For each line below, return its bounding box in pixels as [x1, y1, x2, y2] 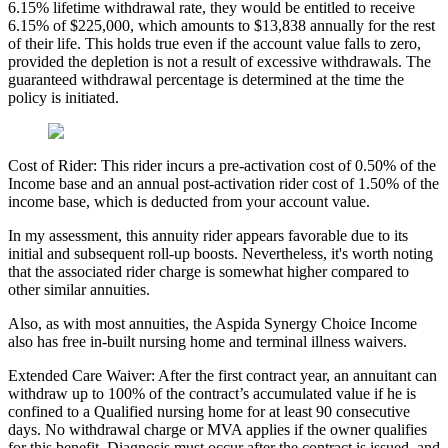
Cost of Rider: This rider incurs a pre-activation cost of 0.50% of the [8, 157, 436, 175]
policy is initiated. [8, 89, 119, 107]
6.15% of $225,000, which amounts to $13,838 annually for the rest [8, 17, 435, 35]
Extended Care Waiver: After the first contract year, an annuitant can [8, 367, 437, 385]
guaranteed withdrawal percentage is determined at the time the [8, 71, 404, 89]
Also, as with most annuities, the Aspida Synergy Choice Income [8, 315, 417, 333]
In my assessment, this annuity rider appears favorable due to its [8, 227, 408, 245]
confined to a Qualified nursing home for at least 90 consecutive [8, 403, 410, 421]
